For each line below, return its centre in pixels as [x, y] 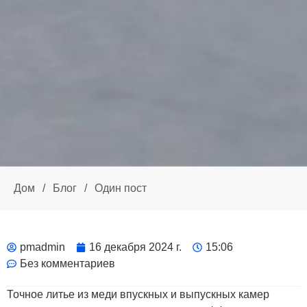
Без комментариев [67, 264]
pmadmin [42, 247]
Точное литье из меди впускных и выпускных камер [138, 295]
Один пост [121, 188]
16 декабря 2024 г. [135, 247]
